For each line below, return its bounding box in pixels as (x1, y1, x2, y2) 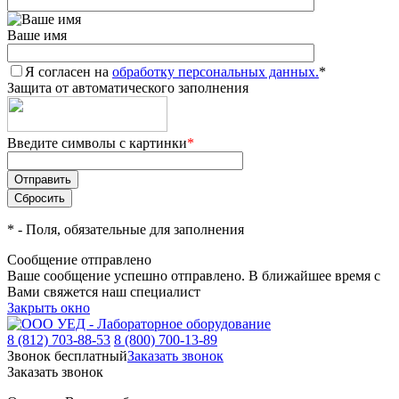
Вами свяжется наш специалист (7, 284, 200, 299)
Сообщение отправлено (7, 252, 151, 267)
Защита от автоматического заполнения (7, 80, 248, 95)
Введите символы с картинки (7, 135, 187, 151)
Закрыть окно (7, 300, 90, 315)
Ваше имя (7, 28, 67, 43)
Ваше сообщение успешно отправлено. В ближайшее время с (7, 268, 380, 283)
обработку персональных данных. (112, 64, 319, 79)
